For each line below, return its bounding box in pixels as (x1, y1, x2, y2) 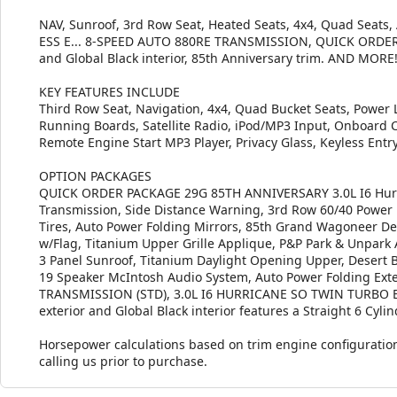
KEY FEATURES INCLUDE (39, 82, 180, 100)
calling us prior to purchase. (39, 352, 207, 370)
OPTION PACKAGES (39, 167, 152, 184)
